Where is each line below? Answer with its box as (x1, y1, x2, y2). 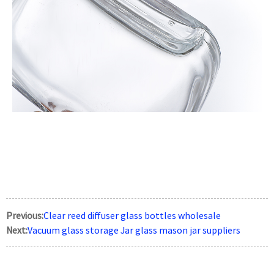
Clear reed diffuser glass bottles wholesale (43, 209, 221, 221)
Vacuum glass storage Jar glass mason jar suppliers (28, 224, 240, 236)
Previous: (6, 209, 43, 221)
